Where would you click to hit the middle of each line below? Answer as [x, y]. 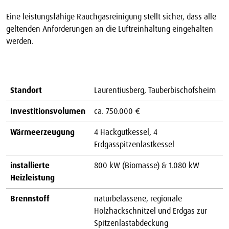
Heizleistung [32, 178]
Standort [26, 90]
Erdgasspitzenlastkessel [134, 145]
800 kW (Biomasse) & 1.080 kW [147, 166]
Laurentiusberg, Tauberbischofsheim [155, 90]
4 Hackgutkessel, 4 [126, 132]
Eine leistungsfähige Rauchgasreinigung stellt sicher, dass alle [111, 17]
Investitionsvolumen [48, 111]
